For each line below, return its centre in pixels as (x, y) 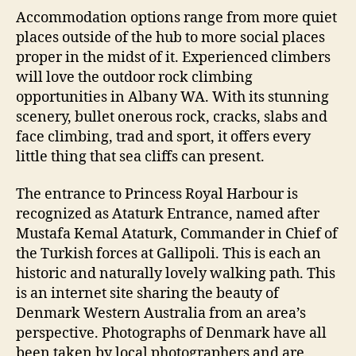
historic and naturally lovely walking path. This (176, 274)
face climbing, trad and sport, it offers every (163, 137)
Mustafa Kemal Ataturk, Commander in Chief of (177, 234)
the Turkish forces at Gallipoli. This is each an (168, 254)
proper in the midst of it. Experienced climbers (173, 57)
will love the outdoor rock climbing (134, 77)
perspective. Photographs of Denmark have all (171, 334)
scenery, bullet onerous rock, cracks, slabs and (172, 117)
